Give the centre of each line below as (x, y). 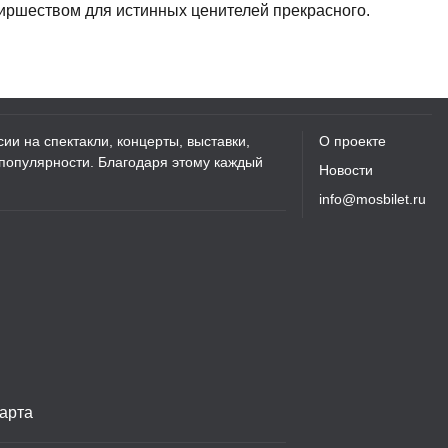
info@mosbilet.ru (372, 199)
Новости (346, 170)
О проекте (352, 141)
